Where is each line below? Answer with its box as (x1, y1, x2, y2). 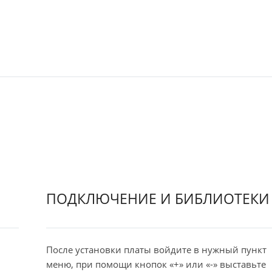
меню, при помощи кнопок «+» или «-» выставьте (46, 257, 266, 270)
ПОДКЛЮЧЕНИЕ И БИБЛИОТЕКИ (46, 189, 270, 209)
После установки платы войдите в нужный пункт (46, 243, 267, 256)
